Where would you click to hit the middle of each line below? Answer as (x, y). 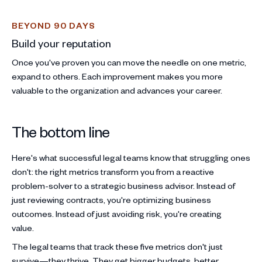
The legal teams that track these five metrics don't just (117, 246)
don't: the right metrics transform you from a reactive (113, 171)
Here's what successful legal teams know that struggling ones (131, 157)
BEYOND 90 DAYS (54, 25)
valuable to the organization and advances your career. (117, 90)
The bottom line (61, 131)
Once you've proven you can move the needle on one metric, (129, 62)
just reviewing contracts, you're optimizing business (111, 199)
